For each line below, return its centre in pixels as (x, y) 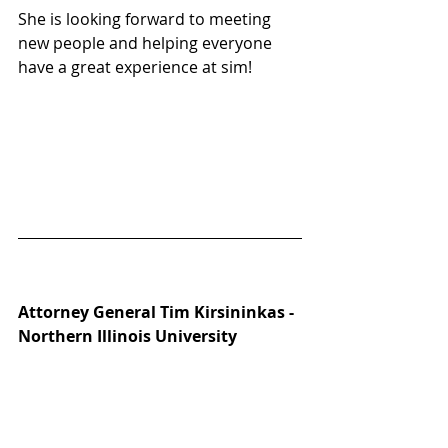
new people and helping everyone (147, 43)
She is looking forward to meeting (146, 19)
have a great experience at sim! (135, 67)
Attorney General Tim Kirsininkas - (158, 312)
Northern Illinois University (129, 336)
